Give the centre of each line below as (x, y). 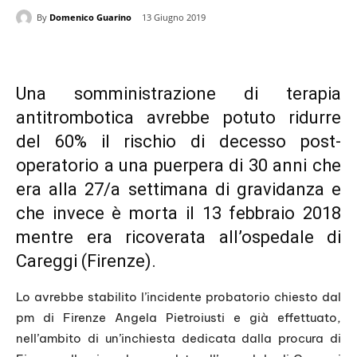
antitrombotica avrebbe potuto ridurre (178, 118)
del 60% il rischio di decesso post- (178, 142)
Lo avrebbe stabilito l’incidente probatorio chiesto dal (178, 297)
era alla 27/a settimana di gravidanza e (178, 190)
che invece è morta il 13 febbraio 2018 (178, 214)
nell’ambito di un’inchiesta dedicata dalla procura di (178, 339)
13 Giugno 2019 (174, 18)
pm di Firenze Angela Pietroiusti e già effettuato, (178, 318)
